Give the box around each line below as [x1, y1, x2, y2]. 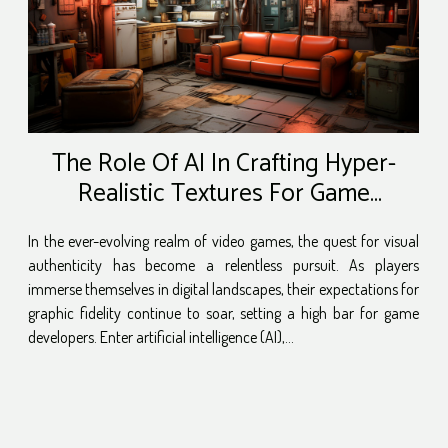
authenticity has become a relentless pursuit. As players [28, 254, 419, 275]
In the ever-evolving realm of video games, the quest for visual [28, 230, 419, 251]
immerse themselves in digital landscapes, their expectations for [28, 278, 419, 299]
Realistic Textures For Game [77, 172, 370, 215]
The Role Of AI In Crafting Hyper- [51, 142, 396, 185]
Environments [152, 202, 295, 245]
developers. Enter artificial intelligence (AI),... [28, 326, 294, 347]
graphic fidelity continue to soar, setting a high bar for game [28, 302, 419, 323]
